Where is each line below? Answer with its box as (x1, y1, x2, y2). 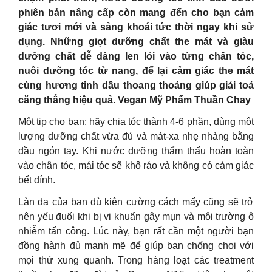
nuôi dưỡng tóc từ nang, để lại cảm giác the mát (18, 66, 254, 76)
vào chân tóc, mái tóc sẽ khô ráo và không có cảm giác (18, 160, 254, 171)
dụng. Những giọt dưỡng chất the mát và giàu (18, 36, 254, 47)
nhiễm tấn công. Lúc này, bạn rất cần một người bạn (18, 226, 254, 236)
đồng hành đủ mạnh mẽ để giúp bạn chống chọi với (18, 240, 254, 251)
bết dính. (18, 175, 55, 185)
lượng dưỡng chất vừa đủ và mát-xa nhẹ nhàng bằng (18, 131, 254, 141)
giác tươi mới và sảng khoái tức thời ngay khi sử (18, 22, 254, 32)
